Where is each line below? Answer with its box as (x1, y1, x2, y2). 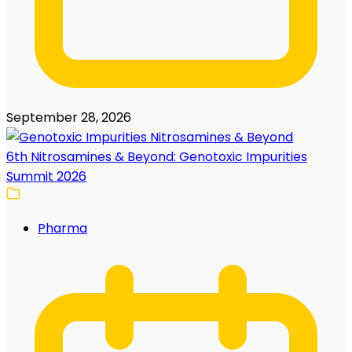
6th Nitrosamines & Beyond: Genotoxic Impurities (6, 148, 307, 167)
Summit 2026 (6, 167, 86, 186)
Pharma (38, 219, 87, 238)
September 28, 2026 (6, 108, 131, 127)
